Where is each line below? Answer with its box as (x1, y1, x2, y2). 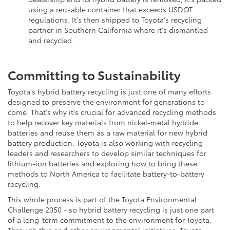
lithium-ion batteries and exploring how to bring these (8, 158, 197, 168)
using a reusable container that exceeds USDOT (28, 4, 193, 14)
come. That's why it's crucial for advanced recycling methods (8, 106, 216, 117)
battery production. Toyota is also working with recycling (8, 137, 203, 148)
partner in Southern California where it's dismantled (28, 24, 208, 35)
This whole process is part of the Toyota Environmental (8, 194, 197, 204)
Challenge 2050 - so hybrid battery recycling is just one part (8, 204, 214, 215)
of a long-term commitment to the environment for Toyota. (8, 214, 212, 225)
